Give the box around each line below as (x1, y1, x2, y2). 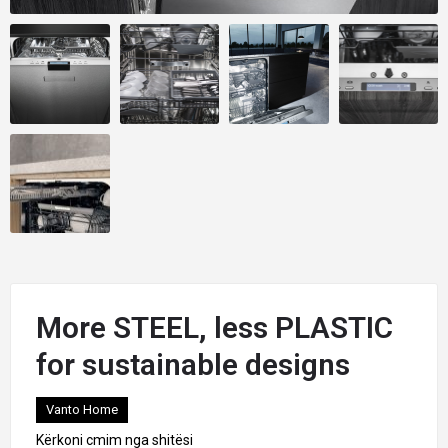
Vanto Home (46, 402, 118, 417)
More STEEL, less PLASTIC (36, 310, 393, 345)
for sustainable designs (36, 347, 350, 382)
